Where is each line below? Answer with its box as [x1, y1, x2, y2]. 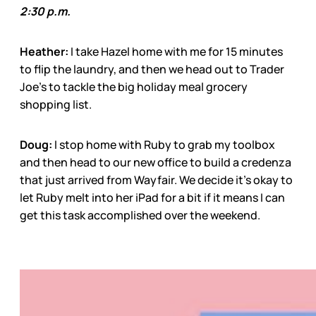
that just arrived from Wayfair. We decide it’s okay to [20, 171, 293, 188]
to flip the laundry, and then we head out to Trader [20, 61, 284, 77]
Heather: [20, 43, 68, 59]
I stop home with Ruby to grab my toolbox [52, 136, 275, 152]
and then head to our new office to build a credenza [20, 154, 291, 170]
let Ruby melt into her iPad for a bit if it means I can [20, 189, 285, 205]
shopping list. [20, 96, 92, 112]
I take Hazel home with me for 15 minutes [68, 43, 283, 59]
